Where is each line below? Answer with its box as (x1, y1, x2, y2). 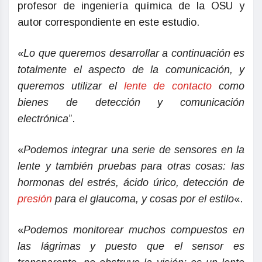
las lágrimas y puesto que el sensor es (18, 240, 244, 253)
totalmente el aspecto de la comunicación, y (18, 64, 244, 76)
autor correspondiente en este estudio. (18, 16, 199, 29)
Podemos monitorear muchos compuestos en (23, 224, 244, 236)
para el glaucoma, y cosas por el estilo (52, 193, 234, 205)
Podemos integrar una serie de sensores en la (23, 144, 244, 156)
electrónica (18, 113, 68, 125)
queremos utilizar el (18, 80, 124, 92)
